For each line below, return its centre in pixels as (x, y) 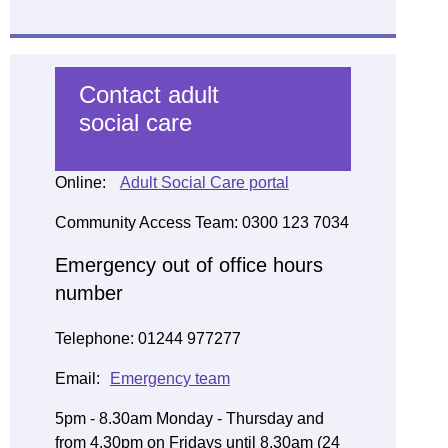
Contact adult (148, 94)
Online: (82, 182)
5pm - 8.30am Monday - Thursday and (189, 418)
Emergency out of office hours (188, 265)
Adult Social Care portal (204, 182)
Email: (77, 378)
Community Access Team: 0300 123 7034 (201, 222)
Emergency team (169, 378)
